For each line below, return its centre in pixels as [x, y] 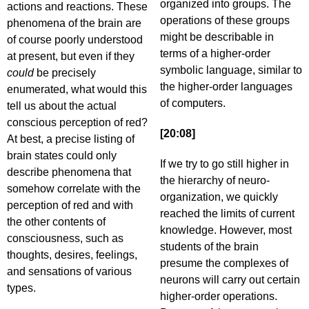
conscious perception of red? [77, 122]
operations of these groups [225, 20]
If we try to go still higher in [225, 164]
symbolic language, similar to [231, 70]
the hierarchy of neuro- [215, 180]
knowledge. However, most [226, 230]
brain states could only [62, 156]
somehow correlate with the [74, 189]
